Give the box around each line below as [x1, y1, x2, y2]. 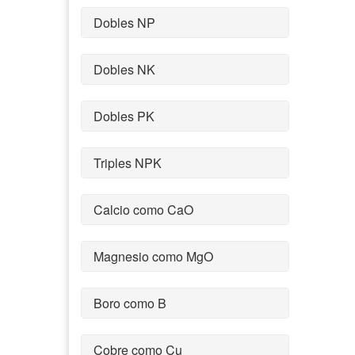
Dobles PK [94, 106, 155, 125]
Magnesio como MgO [94, 246, 213, 265]
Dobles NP [94, 13, 155, 32]
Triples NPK [94, 153, 162, 172]
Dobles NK [94, 59, 155, 78]
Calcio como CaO [94, 200, 193, 219]
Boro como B [94, 293, 166, 312]
